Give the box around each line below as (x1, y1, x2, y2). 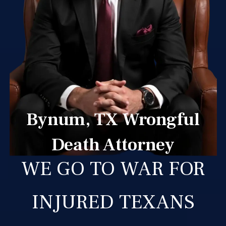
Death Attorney (51, 133, 175, 156)
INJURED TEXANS (31, 189, 195, 215)
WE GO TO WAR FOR (21, 155, 205, 182)
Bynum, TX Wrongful (26, 107, 200, 131)
